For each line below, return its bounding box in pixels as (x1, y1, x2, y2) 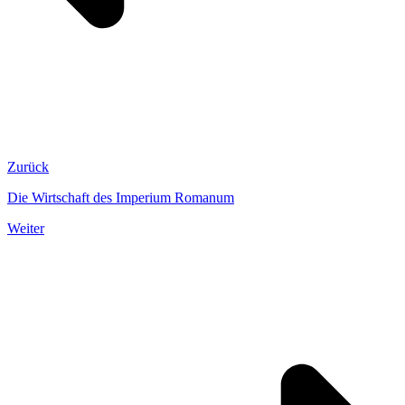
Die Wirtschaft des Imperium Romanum (7, 190, 234, 206)
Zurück (7, 159, 49, 175)
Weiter (7, 221, 44, 237)
